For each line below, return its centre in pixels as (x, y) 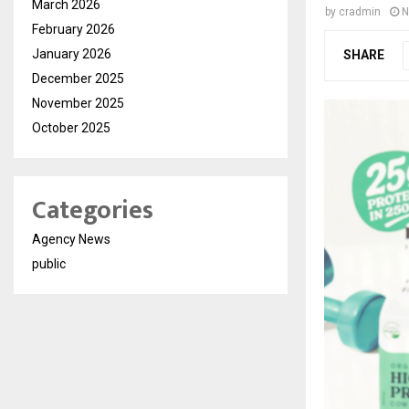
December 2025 (78, 79)
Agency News (71, 240)
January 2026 (72, 54)
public (49, 264)
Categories (93, 211)
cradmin (360, 12)
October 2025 (71, 128)
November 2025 (78, 104)
